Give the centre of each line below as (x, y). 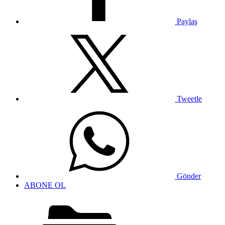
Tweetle (188, 98)
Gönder (188, 176)
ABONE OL (45, 185)
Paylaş (186, 21)
